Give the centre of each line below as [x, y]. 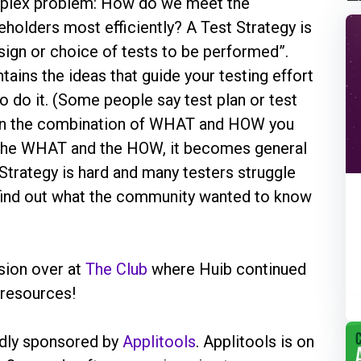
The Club [116, 269]
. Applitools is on [255, 341]
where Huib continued [227, 269]
